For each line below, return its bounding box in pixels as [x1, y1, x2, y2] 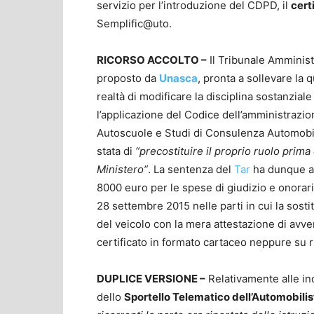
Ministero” [97, 162, 148, 176]
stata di [97, 144, 135, 158]
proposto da [97, 71, 159, 85]
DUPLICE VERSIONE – [97, 271, 205, 285]
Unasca [159, 71, 198, 85]
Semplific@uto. [97, 16, 172, 30]
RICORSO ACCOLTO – [97, 53, 207, 67]
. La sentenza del [148, 162, 234, 176]
